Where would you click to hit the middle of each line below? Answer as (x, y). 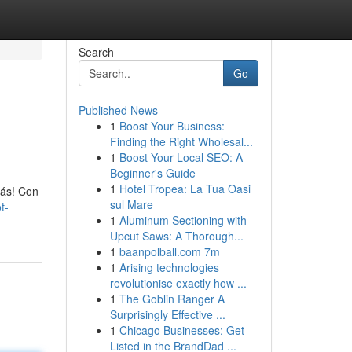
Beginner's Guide (152, 173)
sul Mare (131, 204)
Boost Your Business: (172, 126)
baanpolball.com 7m (169, 251)
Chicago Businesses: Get (181, 330)
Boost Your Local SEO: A (181, 157)
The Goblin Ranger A (172, 299)
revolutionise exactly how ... (178, 283)
